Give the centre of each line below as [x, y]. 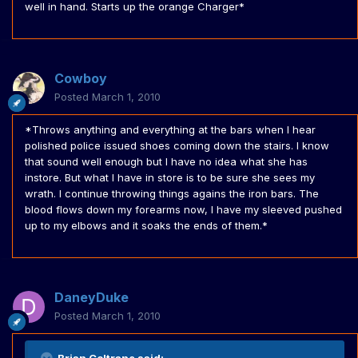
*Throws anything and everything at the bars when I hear [170, 130]
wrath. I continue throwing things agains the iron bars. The [172, 194]
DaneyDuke [91, 298]
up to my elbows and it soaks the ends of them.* [146, 226]
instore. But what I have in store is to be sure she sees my [170, 178]
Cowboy [81, 79]
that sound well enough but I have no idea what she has [166, 162]
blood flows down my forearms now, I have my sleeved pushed [183, 210]
